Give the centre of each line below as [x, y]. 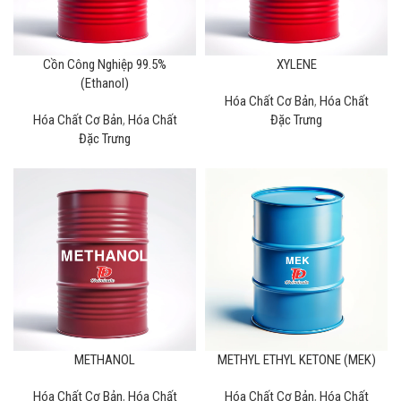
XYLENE [296, 64]
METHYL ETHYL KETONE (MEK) [296, 360]
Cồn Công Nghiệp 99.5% [105, 64]
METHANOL [105, 360]
